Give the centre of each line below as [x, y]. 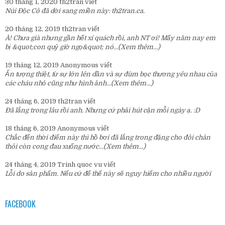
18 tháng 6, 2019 [31, 128]
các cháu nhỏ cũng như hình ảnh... [58, 83]
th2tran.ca [127, 11]
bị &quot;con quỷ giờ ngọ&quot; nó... [62, 47]
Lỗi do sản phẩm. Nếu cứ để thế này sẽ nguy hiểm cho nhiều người [108, 173]
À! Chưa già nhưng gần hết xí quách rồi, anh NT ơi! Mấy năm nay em [110, 38]
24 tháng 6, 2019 [31, 101]
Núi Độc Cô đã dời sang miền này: [58, 11]
